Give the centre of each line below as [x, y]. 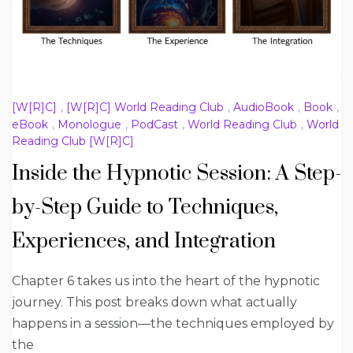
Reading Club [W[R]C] [73, 141]
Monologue [89, 124]
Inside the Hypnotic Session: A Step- [176, 173]
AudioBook [264, 108]
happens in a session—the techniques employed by [173, 323]
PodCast [154, 124]
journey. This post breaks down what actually [154, 302]
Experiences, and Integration [144, 241]
